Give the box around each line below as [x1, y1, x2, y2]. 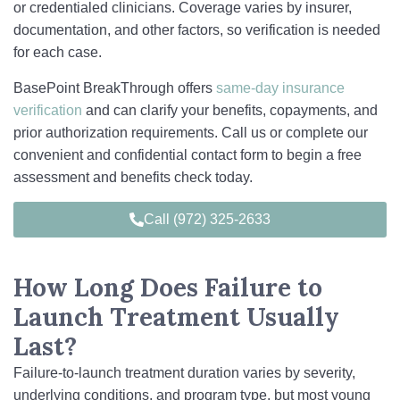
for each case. [13, 45, 102, 60]
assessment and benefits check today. [13, 170, 253, 185]
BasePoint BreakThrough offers [13, 80, 216, 96]
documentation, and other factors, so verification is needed [13, 22, 380, 37]
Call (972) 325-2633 [144, 212, 271, 227]
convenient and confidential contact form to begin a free [13, 147, 362, 162]
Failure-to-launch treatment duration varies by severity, [13, 365, 355, 380]
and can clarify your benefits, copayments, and [82, 103, 378, 118]
